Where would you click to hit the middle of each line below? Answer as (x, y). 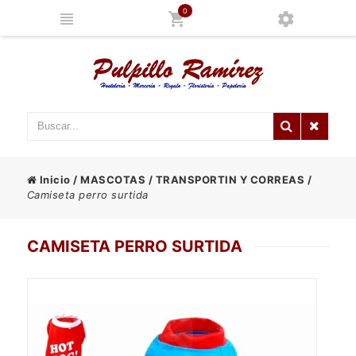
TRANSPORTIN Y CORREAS (230, 179)
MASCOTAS (113, 179)
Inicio (54, 179)
